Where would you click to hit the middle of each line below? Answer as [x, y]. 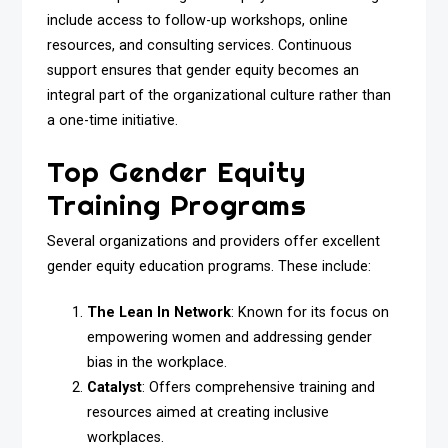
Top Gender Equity [177, 171]
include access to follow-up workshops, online [198, 21]
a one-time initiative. [113, 121]
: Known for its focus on [310, 313]
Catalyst [115, 388]
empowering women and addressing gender [230, 338]
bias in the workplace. [157, 363]
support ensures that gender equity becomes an [203, 71]
